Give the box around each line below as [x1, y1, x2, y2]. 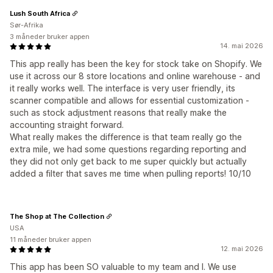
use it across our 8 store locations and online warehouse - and [10, 71, 260, 82]
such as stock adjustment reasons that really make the [10, 107, 227, 118]
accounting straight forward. [10, 119, 124, 130]
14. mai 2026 [220, 41, 263, 51]
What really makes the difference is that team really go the [10, 132, 242, 143]
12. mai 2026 [221, 244, 263, 253]
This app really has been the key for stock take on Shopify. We [10, 58, 262, 69]
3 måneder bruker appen [10, 32, 90, 41]
